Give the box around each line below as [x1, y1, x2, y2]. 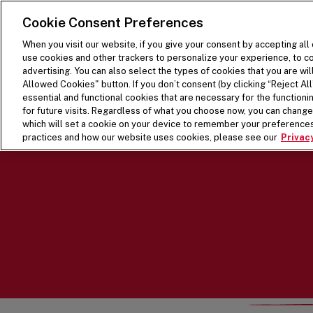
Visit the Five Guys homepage [38, 14, 194, 27]
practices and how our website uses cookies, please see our [22, 132, 277, 143]
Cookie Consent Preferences [22, 15, 203, 30]
